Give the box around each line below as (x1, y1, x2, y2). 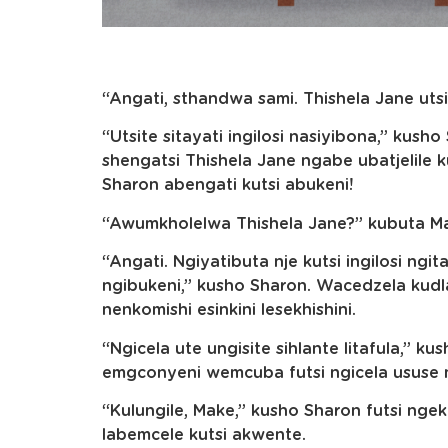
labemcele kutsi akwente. (102, 427, 306, 443)
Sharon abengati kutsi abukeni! (102, 177, 353, 194)
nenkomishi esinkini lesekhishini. (102, 302, 356, 319)
